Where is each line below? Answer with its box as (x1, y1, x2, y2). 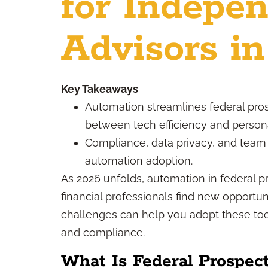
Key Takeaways (61, 83, 138, 95)
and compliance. (61, 226, 145, 239)
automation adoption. (85, 154, 193, 167)
